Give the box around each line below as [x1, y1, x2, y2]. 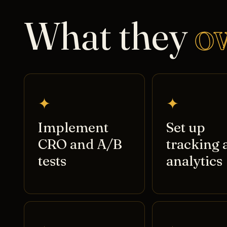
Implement [37, 119, 108, 136]
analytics [166, 153, 222, 170]
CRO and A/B [37, 136, 122, 153]
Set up [166, 119, 205, 136]
